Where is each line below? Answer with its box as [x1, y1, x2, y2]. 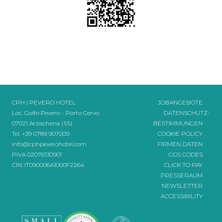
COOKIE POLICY [158, 130, 203, 137]
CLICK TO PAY [164, 161, 203, 168]
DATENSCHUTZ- [164, 109, 210, 116]
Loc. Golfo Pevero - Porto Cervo [12, 109, 99, 116]
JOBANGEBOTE [158, 99, 203, 106]
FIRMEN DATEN [158, 140, 203, 148]
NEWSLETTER [162, 182, 203, 189]
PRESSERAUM [161, 171, 203, 179]
